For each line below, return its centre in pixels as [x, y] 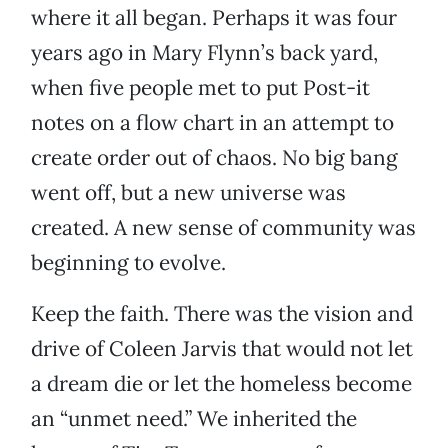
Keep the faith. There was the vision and [222, 314]
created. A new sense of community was [223, 228]
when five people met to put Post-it [200, 88]
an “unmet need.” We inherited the [194, 419]
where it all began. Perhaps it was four [214, 18]
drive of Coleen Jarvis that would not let [222, 349]
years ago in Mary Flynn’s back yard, [204, 53]
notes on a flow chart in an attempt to [212, 123]
